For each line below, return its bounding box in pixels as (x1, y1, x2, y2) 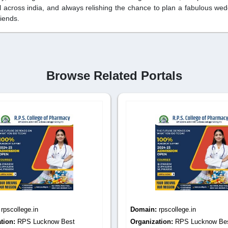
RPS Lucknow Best (17, 217, 75, 225)
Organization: (130, 217, 176, 225)
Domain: (130, 205, 159, 213)
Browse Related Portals (46, 68, 182, 82)
